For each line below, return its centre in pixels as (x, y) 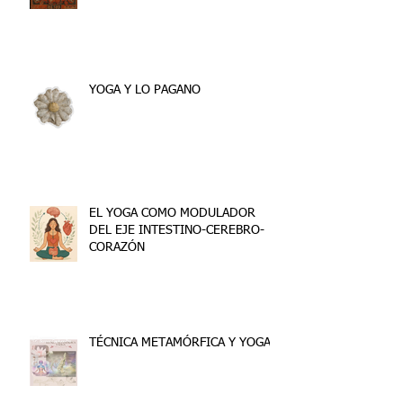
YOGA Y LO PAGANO (145, 90)
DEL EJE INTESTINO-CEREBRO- (177, 230)
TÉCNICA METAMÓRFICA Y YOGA (180, 342)
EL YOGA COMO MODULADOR (172, 213)
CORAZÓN (117, 247)
